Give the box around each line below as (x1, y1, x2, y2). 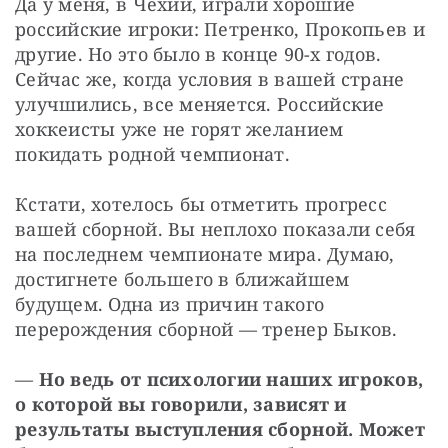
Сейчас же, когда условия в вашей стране (15, 67, 405, 92)
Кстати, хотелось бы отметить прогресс (15, 192, 387, 217)
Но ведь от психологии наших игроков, (38, 367, 424, 392)
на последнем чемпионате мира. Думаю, (15, 242, 395, 267)
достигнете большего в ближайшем (15, 267, 350, 292)
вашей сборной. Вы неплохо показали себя (15, 217, 416, 242)
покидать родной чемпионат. (15, 142, 291, 167)
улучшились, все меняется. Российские (15, 92, 385, 117)
